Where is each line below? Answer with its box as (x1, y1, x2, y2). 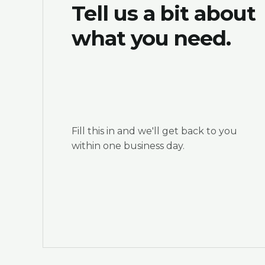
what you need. (72, 25, 231, 51)
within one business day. (72, 140, 185, 152)
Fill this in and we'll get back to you (72, 125, 237, 137)
